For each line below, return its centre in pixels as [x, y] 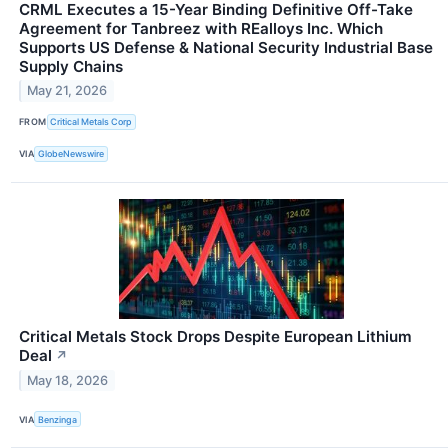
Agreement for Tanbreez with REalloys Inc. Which [201, 28]
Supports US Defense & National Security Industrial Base [226, 47]
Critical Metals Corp [91, 122]
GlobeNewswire [71, 154]
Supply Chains [71, 66]
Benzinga [58, 419]
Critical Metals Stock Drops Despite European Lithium [215, 336]
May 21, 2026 [67, 91]
